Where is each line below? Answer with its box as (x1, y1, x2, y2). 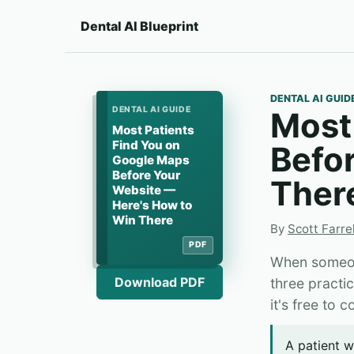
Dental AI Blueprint (81, 18, 198, 35)
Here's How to (112, 198, 192, 213)
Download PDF (115, 274, 205, 291)
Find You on (112, 137, 180, 153)
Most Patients (112, 122, 194, 138)
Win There (112, 213, 173, 228)
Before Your (112, 168, 180, 183)
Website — (112, 183, 175, 198)
